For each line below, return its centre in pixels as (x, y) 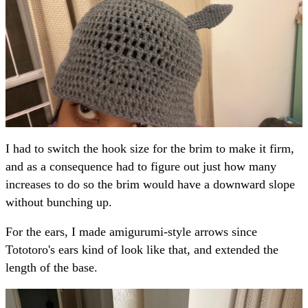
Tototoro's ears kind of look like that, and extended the (142, 250)
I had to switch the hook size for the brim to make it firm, (150, 148)
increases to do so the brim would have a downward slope (150, 184)
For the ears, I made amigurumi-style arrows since (131, 232)
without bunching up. (59, 202)
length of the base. (52, 268)
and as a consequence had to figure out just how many (141, 166)
